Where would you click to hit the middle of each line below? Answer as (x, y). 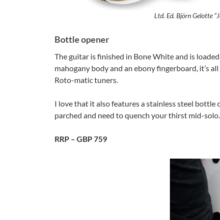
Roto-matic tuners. (86, 80)
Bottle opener (82, 40)
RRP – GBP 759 (81, 139)
